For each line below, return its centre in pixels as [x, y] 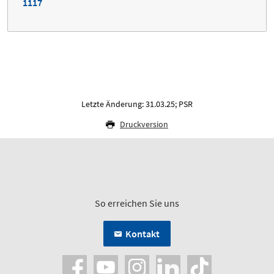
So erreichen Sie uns [137, 203]
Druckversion [144, 124]
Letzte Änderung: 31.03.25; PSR [137, 104]
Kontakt [143, 233]
